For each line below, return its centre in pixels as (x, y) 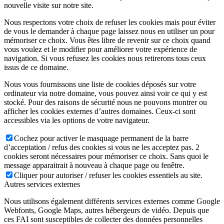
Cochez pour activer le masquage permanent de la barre (101, 138)
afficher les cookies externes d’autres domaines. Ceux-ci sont (100, 111)
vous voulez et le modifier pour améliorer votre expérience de (100, 49)
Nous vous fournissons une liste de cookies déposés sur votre (100, 84)
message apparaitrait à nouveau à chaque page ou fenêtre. (94, 165)
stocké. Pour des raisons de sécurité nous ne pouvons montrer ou (105, 102)
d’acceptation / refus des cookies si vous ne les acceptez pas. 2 (102, 147)
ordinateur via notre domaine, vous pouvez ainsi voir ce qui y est (105, 93)
